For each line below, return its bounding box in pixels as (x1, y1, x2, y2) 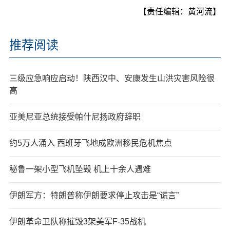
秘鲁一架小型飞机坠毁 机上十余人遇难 (9, 165, 151, 174)
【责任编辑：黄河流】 (139, 7, 221, 16)
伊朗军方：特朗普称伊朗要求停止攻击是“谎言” (9, 191, 179, 200)
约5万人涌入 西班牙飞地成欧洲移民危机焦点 (9, 139, 172, 148)
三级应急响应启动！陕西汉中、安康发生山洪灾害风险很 (9, 74, 215, 83)
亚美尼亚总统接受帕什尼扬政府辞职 (9, 112, 141, 122)
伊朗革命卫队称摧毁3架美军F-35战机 (9, 217, 146, 226)
